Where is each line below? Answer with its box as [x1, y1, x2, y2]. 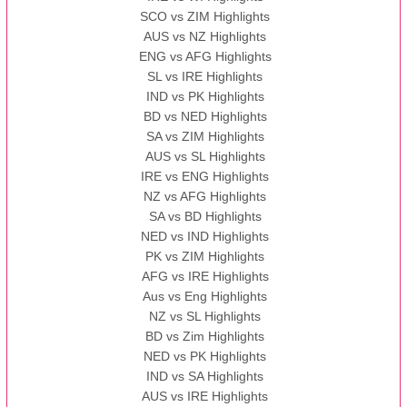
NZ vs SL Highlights [149, 309, 262, 324]
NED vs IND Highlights [141, 229, 270, 244]
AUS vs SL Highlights [144, 149, 265, 164]
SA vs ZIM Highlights [145, 129, 264, 144]
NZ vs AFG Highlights [144, 189, 267, 204]
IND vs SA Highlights [146, 369, 264, 384]
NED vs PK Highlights [144, 349, 267, 364]
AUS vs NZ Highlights [144, 29, 267, 45]
